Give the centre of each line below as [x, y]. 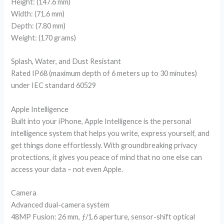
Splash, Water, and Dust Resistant [66, 61]
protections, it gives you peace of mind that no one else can [107, 157]
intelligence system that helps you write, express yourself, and [110, 133]
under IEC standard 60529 [54, 85]
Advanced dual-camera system [60, 204]
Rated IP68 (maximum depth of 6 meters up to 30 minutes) [104, 73]
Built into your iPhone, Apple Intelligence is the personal [101, 121]
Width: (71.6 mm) [38, 13]
